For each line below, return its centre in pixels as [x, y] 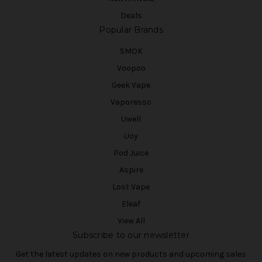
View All [131, 221]
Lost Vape [131, 187]
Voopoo [131, 68]
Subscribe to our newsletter [131, 235]
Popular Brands [131, 30]
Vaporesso [131, 102]
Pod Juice [131, 153]
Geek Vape [131, 85]
